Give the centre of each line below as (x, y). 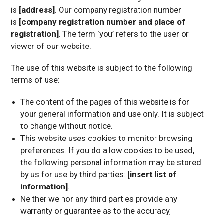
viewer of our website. (51, 46)
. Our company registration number (118, 10)
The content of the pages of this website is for (105, 102)
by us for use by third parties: (74, 174)
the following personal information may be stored (111, 162)
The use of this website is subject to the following (102, 68)
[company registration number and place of (102, 22)
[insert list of (152, 174)
